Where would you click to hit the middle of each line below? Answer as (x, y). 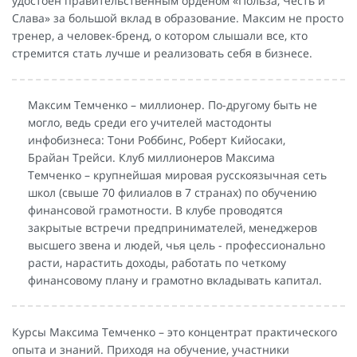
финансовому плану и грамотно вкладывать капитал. (175, 280)
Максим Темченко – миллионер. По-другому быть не (173, 104)
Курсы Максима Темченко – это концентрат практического (175, 331)
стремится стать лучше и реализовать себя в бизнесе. (162, 53)
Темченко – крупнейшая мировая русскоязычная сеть (177, 175)
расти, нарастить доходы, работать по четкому (157, 262)
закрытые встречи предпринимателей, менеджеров (173, 227)
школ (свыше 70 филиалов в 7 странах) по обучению (173, 192)
